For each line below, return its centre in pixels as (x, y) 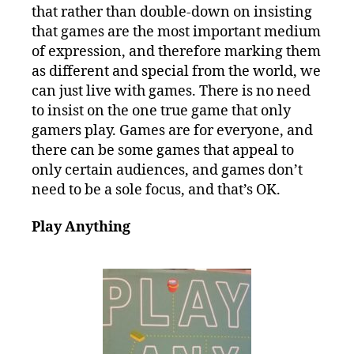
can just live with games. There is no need (171, 91)
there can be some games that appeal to (163, 150)
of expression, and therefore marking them (176, 51)
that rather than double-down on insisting (172, 12)
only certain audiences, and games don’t (167, 170)
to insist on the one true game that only (161, 111)
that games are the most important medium (176, 32)
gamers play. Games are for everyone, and (172, 130)
